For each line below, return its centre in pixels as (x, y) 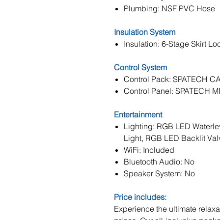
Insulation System (145, 32)
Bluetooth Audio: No (159, 162)
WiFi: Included (149, 150)
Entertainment (138, 114)
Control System (140, 67)
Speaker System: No (159, 173)
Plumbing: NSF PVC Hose (169, 8)
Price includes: (140, 197)
